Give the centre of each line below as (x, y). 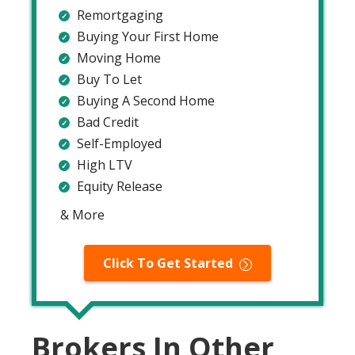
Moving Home (119, 57)
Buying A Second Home (146, 100)
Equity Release (124, 186)
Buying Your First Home (148, 36)
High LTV (105, 164)
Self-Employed (119, 143)
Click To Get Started (168, 263)
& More (82, 214)
